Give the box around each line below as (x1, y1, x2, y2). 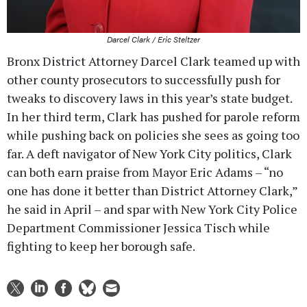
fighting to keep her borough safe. (7, 238, 195, 255)
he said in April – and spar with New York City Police (7, 201, 297, 218)
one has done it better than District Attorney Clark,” (7, 182, 297, 199)
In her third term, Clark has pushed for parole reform (7, 108, 300, 125)
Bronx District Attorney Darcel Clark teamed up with (7, 53, 300, 70)
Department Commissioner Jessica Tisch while (7, 219, 270, 236)
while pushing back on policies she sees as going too (7, 127, 299, 144)
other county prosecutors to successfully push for (7, 71, 280, 88)
